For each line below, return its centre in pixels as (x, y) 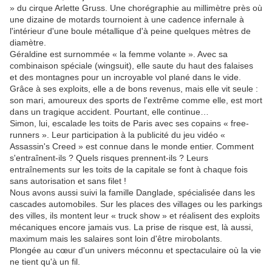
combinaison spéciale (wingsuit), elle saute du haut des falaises (131, 66)
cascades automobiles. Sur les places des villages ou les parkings (136, 204)
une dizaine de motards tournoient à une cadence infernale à (127, 20)
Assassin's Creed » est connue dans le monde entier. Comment (132, 147)
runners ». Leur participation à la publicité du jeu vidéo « (117, 135)
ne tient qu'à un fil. (45, 262)
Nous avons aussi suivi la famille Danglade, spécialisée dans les (132, 193)
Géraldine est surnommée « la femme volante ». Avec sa (119, 54)
